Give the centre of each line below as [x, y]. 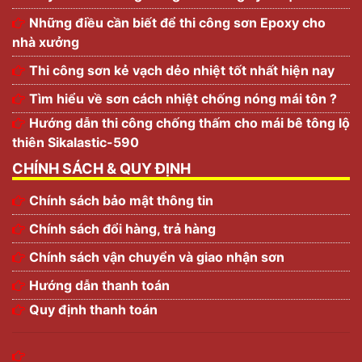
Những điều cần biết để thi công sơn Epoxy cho [177, 23]
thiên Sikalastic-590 [76, 142]
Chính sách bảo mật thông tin [121, 200]
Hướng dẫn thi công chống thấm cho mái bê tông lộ [189, 123]
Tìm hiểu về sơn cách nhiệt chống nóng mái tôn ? [183, 99]
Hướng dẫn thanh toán [99, 285]
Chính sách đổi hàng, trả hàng [122, 229]
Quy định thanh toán [93, 309]
